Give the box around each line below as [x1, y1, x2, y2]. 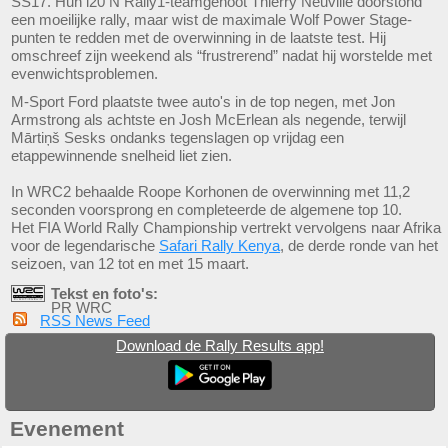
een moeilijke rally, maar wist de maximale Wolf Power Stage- [11, 10, 412, 28]
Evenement [10, 417, 124, 440]
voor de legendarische [11, 236, 159, 254]
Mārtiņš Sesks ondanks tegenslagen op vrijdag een [11, 128, 344, 146]
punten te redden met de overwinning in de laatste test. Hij [11, 28, 386, 46]
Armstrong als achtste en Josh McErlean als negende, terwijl [11, 110, 406, 128]
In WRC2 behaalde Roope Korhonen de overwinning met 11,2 [11, 182, 410, 200]
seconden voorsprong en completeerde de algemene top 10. [11, 200, 402, 218]
